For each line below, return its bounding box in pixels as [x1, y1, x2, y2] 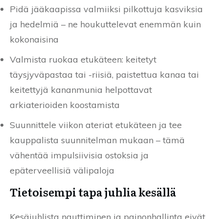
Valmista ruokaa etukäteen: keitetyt [10, 54, 156, 66]
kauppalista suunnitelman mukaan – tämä [10, 134, 185, 146]
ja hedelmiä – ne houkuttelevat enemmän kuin [10, 19, 201, 30]
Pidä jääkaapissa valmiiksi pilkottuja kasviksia [10, 3, 203, 15]
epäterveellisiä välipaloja [10, 165, 114, 176]
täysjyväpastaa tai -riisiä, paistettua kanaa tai [10, 69, 199, 81]
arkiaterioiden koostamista [10, 99, 120, 111]
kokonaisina [10, 34, 59, 45]
